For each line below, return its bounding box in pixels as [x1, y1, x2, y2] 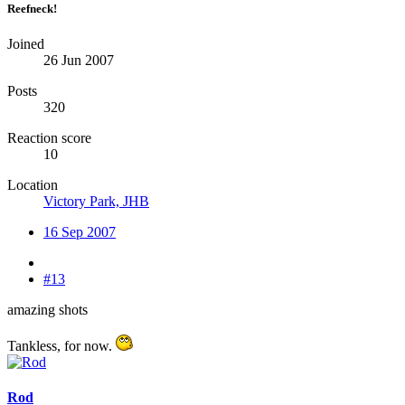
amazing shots [7, 301, 88, 317]
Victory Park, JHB [43, 193, 149, 209]
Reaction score [7, 129, 91, 146]
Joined [7, 35, 44, 52]
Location [7, 176, 58, 193]
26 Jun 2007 [43, 52, 114, 68]
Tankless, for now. [7, 337, 116, 353]
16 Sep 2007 [43, 223, 116, 240]
